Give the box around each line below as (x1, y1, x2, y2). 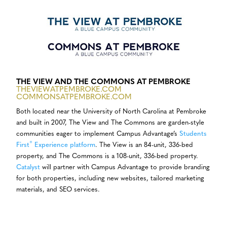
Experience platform (32, 142, 95, 149)
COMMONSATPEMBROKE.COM (16, 94, 132, 102)
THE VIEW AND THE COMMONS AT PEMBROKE (16, 79, 191, 87)
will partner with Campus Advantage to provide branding (40, 164, 210, 171)
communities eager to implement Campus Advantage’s (16, 131, 179, 138)
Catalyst (16, 164, 40, 171)
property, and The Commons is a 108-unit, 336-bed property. (16, 153, 198, 160)
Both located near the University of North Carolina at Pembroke (16, 108, 206, 116)
